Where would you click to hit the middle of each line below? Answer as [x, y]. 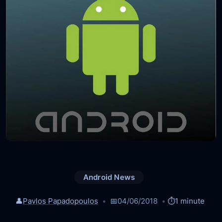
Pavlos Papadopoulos [60, 201]
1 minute [190, 201]
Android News [109, 177]
